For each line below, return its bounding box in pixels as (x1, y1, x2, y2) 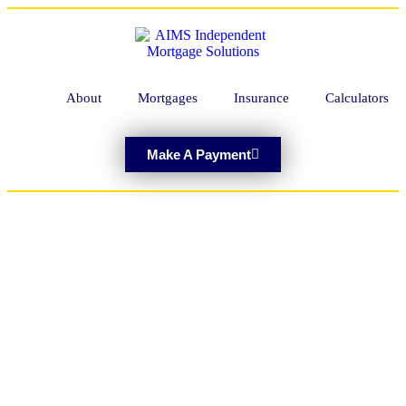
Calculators (325, 91, 389, 105)
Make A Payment (147, 147, 251, 162)
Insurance (234, 91, 289, 105)
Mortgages (138, 91, 198, 105)
